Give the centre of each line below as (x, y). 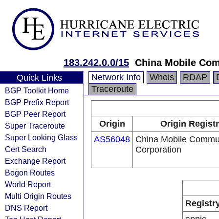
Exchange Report (35, 161)
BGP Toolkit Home (37, 90)
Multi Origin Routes (38, 196)
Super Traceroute (35, 126)
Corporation (158, 150)
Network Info (116, 77)
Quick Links (39, 78)
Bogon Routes (30, 173)
